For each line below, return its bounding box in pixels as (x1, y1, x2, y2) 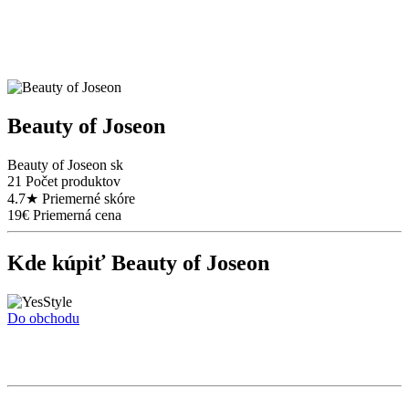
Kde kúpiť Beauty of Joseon (7, 250, 269, 275)
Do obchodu (7, 309, 79, 326)
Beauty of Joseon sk (7, 156, 123, 173)
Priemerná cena (33, 206, 121, 223)
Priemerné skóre (42, 190, 135, 206)
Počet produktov (26, 173, 121, 189)
